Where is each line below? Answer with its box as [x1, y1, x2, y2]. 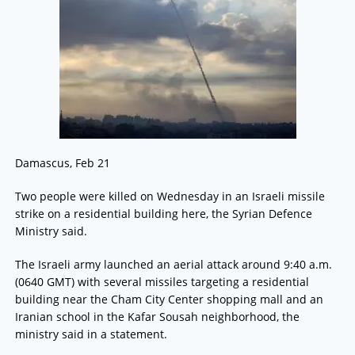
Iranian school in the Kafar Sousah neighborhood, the [14, 309, 300, 325]
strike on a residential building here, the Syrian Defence [14, 206, 312, 222]
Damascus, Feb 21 [14, 155, 110, 171]
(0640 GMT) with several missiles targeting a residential [14, 274, 309, 290]
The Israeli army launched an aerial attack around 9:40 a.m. [14, 257, 332, 273]
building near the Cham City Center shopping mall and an [14, 292, 323, 307]
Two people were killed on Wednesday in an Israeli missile [14, 189, 325, 204]
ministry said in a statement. [14, 326, 167, 342]
